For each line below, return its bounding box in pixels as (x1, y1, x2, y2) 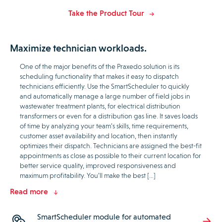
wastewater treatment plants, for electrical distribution (20, 102, 180, 110)
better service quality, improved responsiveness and (20, 161, 176, 169)
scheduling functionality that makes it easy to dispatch (20, 72, 179, 80)
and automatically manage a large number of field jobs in (20, 92, 190, 100)
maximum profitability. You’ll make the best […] (20, 171, 156, 179)
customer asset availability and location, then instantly (20, 131, 177, 140)
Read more (10, 186, 48, 196)
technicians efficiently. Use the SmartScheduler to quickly (20, 82, 189, 90)
